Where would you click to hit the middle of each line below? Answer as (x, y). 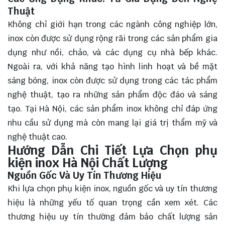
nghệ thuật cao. (37, 137)
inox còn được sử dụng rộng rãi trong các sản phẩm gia (113, 38)
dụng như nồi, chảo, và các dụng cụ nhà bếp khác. (113, 52)
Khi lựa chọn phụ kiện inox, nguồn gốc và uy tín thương (113, 188)
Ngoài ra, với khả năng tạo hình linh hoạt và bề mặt (113, 66)
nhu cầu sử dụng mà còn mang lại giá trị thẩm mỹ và (113, 123)
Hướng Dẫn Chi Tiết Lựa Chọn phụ (113, 150)
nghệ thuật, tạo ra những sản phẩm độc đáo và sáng (113, 94)
